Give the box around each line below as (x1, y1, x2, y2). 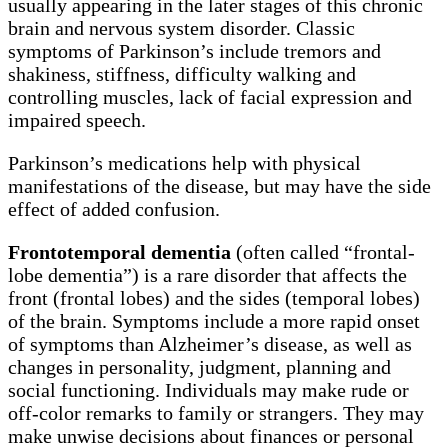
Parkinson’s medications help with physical (8, 151, 361, 174)
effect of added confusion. (8, 197, 220, 220)
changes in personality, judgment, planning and (8, 355, 391, 378)
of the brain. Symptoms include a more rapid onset (8, 309, 420, 332)
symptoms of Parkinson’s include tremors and (8, 39, 381, 62)
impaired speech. (8, 108, 146, 131)
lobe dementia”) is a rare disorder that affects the (8, 263, 407, 286)
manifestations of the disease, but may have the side (8, 174, 431, 197)
